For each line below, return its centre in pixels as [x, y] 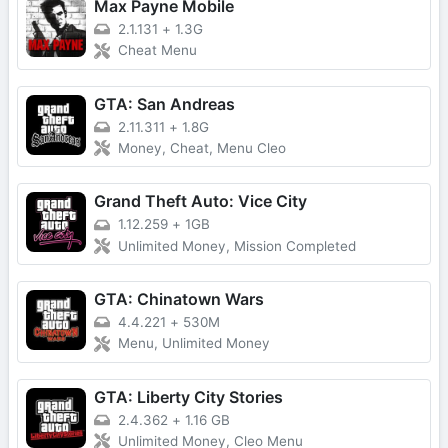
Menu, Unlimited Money [194, 343]
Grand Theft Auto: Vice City [200, 201]
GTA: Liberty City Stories [188, 396]
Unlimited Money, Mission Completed [237, 245]
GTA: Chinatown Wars [179, 298]
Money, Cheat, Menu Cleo [202, 148]
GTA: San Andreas [164, 103]
